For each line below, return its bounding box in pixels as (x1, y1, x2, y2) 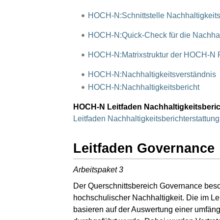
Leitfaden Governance (73, 140, 215, 156)
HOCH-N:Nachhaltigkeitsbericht (87, 83, 199, 92)
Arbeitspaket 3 (73, 165, 123, 174)
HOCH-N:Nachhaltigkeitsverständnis (87, 70, 216, 79)
